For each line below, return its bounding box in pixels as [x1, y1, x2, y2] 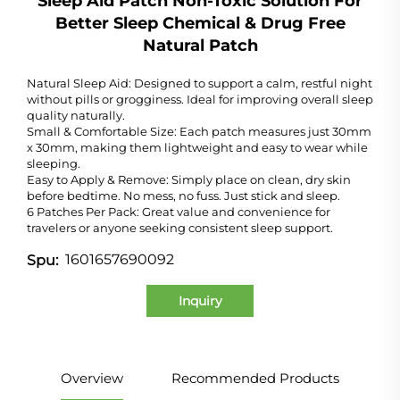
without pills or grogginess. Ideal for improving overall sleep [27, 91, 373, 106]
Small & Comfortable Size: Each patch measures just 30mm [27, 123, 371, 138]
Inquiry [178, 292, 222, 309]
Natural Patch [142, 35, 258, 55]
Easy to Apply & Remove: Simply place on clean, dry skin [27, 171, 351, 187]
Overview [61, 369, 124, 387]
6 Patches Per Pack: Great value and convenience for [27, 204, 330, 219]
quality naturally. [27, 107, 125, 122]
